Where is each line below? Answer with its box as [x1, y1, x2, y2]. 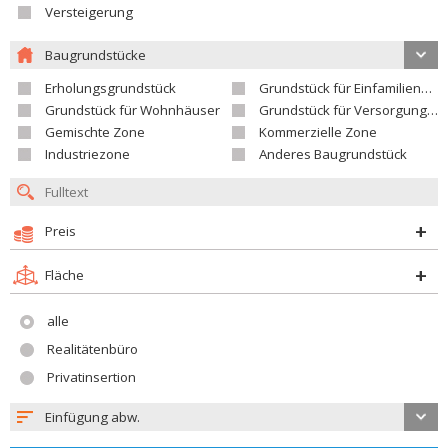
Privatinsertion [47, 368, 136, 386]
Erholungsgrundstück [45, 79, 176, 97]
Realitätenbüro [47, 340, 138, 358]
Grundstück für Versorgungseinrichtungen [259, 101, 427, 119]
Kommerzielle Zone [259, 123, 377, 141]
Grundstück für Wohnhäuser [45, 101, 220, 119]
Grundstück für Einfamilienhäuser [259, 79, 421, 97]
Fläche [45, 266, 84, 284]
